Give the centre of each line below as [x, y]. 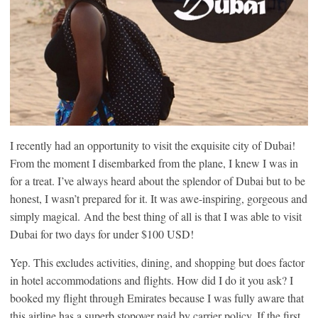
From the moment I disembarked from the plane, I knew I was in [154, 163]
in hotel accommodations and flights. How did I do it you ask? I [152, 280]
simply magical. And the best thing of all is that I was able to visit [156, 216]
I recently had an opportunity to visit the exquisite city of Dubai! [153, 146]
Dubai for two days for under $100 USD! [102, 234]
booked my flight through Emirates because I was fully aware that [157, 298]
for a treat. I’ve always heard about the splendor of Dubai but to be [158, 181]
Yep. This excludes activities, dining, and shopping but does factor [157, 263]
